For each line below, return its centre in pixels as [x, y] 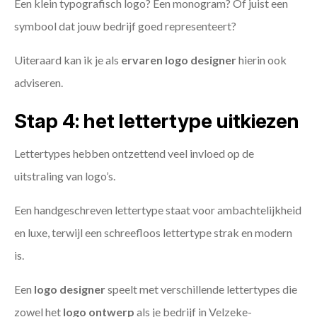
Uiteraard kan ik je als [68, 60]
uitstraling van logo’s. [65, 176]
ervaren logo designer [179, 60]
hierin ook [261, 60]
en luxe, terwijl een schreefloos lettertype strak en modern [153, 233]
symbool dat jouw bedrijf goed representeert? [125, 26]
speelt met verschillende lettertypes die [201, 289]
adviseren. [39, 83]
